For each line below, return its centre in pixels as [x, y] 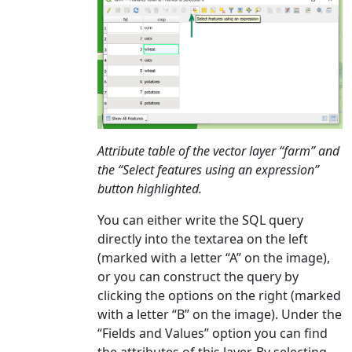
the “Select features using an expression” [208, 170]
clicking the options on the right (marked [219, 296]
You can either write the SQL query [200, 220]
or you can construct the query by [198, 277]
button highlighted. [150, 189]
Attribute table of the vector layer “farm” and [218, 151]
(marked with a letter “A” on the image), [214, 258]
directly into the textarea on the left [203, 239]
